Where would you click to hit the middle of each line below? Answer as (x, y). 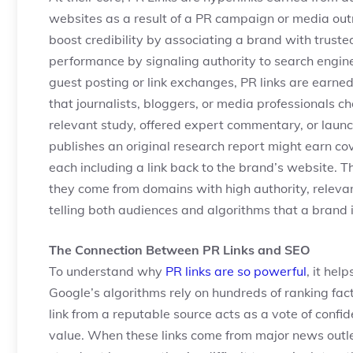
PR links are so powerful (236, 271)
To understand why (107, 271)
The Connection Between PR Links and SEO (180, 250)
